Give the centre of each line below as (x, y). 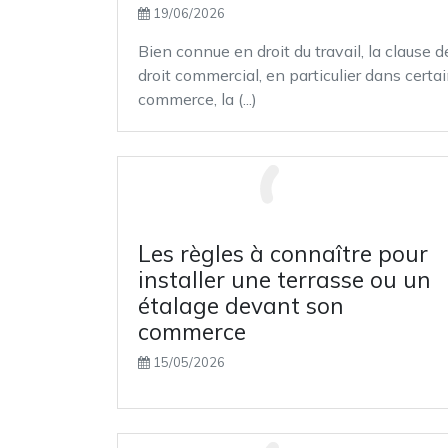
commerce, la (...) (197, 99)
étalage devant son (241, 305)
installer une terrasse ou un (284, 279)
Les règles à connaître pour (283, 253)
